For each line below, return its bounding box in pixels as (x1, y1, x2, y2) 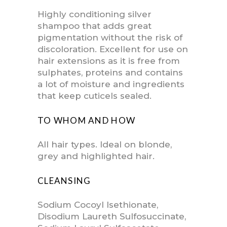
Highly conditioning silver (37, 9, 152, 20)
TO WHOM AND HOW (37, 115, 136, 126)
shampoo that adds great (37, 21, 152, 31)
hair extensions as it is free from (37, 56, 180, 66)
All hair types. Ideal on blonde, (37, 139, 172, 150)
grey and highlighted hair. (37, 151, 155, 162)
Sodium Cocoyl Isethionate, (37, 200, 158, 210)
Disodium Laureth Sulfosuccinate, (37, 211, 186, 222)
